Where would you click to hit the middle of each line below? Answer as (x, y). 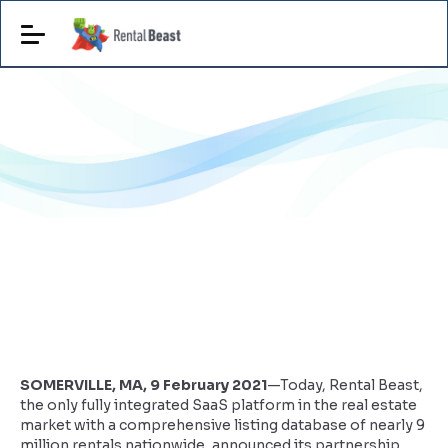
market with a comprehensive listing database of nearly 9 (222, 425)
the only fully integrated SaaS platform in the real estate (218, 405)
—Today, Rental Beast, (345, 385)
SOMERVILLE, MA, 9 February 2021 (143, 385)
